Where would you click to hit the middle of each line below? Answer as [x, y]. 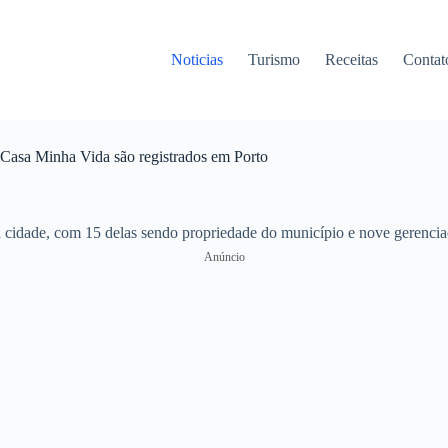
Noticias [197, 59]
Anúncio [224, 257]
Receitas [352, 59]
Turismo [274, 59]
